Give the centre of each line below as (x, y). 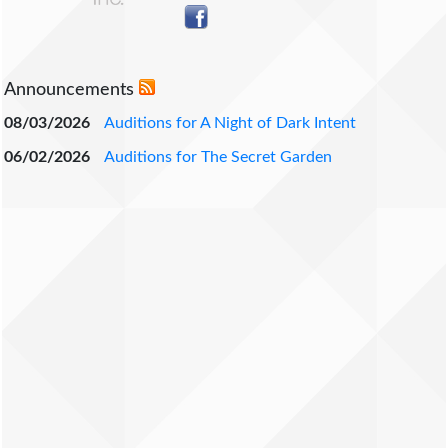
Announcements (71, 90)
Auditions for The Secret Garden (218, 157)
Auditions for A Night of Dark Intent (230, 123)
